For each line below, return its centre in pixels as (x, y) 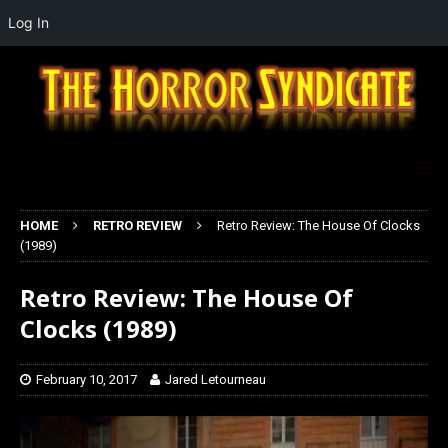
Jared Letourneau (215, 380)
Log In (28, 22)
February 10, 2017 (86, 380)
